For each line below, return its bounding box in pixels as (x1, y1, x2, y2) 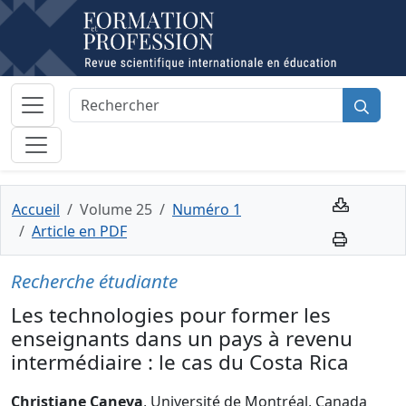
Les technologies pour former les (11, 301, 331, 329)
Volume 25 (80, 199, 152, 219)
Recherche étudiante (11, 268, 178, 294)
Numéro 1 (172, 199, 241, 219)
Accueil (12, 199, 60, 219)
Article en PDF (32, 221, 127, 241)
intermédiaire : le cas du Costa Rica (11, 348, 349, 376)
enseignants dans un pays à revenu (11, 324, 353, 353)
